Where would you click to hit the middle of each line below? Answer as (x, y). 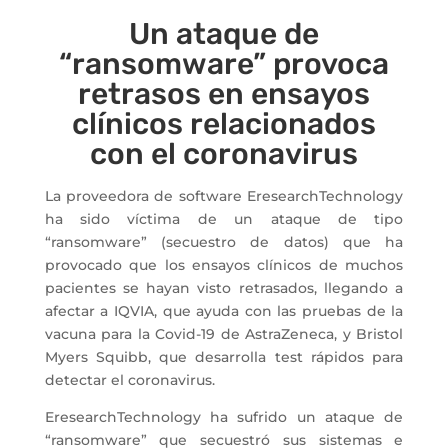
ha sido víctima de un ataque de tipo (224, 219)
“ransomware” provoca (223, 64)
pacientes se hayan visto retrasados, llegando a (224, 288)
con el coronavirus (223, 154)
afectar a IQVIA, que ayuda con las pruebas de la (224, 311)
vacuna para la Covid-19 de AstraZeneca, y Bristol (224, 334)
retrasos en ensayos (223, 94)
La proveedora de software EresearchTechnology (224, 196)
